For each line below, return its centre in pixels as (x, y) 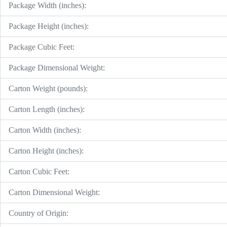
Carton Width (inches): (45, 130)
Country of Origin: (39, 213)
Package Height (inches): (49, 26)
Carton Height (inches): (46, 150)
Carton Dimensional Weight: (54, 192)
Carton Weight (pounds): (48, 88)
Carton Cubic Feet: (39, 171)
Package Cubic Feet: (42, 47)
